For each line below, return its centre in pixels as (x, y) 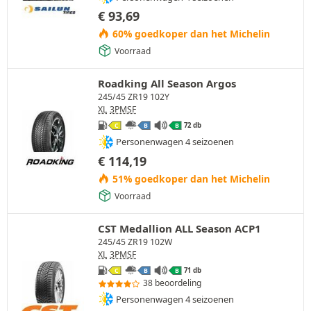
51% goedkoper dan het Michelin (190, 178)
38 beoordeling (172, 283)
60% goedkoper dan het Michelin (190, 34)
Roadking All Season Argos (167, 84)
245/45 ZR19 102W (135, 242)
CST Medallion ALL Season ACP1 (179, 228)
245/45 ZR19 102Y (134, 97)
